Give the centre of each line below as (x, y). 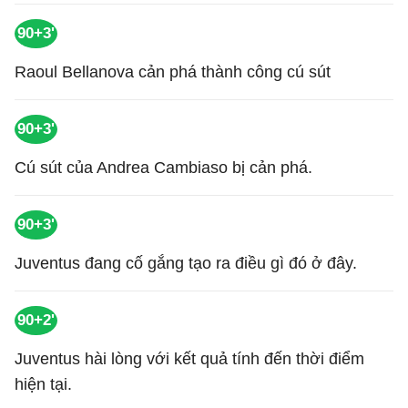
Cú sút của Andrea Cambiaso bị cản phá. (163, 168)
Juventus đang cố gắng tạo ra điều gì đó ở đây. (186, 263)
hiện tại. (43, 384)
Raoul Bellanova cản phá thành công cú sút (173, 72)
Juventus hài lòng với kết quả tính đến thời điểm (189, 359)
